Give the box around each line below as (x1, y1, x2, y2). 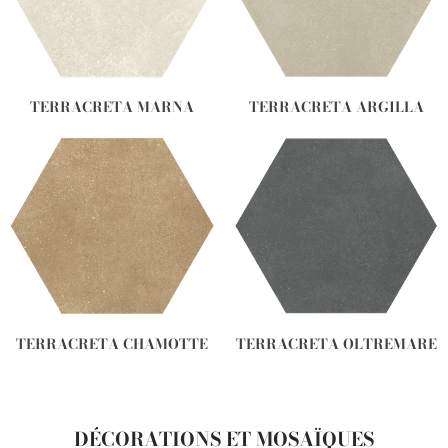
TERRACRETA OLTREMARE (235, 333, 437, 356)
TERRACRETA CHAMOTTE (16, 333, 208, 356)
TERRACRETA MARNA (30, 96, 194, 119)
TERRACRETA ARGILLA (248, 96, 424, 119)
